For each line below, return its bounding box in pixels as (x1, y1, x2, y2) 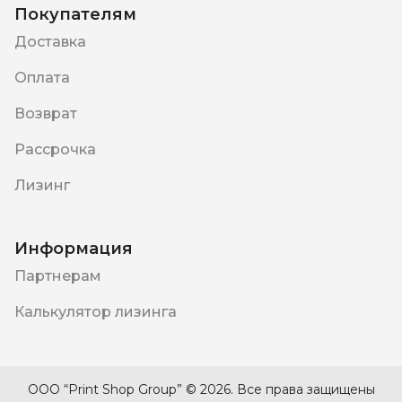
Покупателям (14, 4, 136, 24)
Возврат (14, 105, 77, 122)
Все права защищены (236, 381, 375, 398)
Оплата (14, 69, 70, 86)
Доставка (14, 33, 86, 50)
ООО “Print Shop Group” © (27, 381, 200, 398)
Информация (14, 239, 133, 258)
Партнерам (14, 267, 101, 284)
